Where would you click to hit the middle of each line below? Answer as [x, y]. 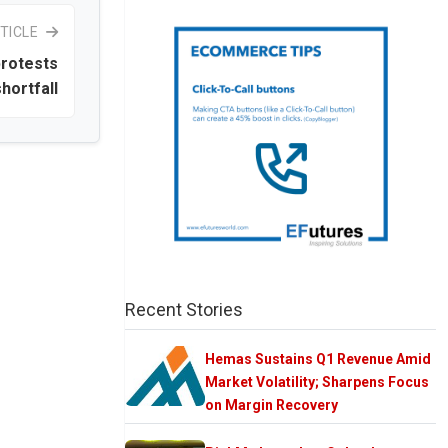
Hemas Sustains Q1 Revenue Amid [318, 358]
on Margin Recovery [271, 404]
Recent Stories [184, 309]
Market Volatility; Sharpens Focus [317, 381]
